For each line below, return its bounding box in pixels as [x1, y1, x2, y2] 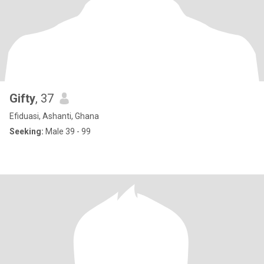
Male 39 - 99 [44, 127, 91, 136]
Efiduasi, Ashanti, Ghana [9, 111, 99, 121]
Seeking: [9, 127, 44, 136]
